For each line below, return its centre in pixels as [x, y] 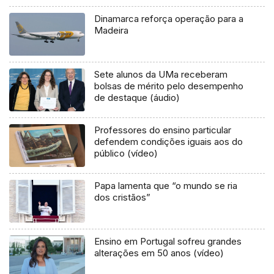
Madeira [112, 31]
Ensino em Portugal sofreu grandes [168, 242]
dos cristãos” [123, 198]
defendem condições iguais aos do [169, 142]
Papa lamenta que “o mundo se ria [166, 186]
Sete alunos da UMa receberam [161, 75]
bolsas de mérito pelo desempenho [169, 86]
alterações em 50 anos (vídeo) [159, 253]
